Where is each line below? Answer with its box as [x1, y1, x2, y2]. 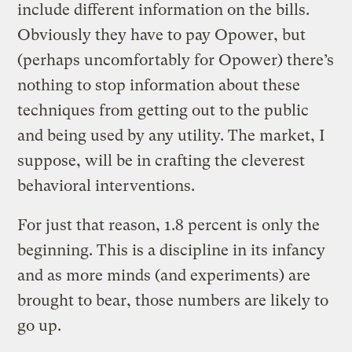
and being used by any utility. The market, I [17, 126, 326, 145]
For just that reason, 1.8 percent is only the [17, 215, 321, 234]
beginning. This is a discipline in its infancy [17, 240, 326, 259]
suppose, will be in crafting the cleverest [17, 151, 306, 170]
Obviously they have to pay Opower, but [17, 25, 306, 44]
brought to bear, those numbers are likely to [17, 291, 329, 310]
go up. [17, 316, 62, 335]
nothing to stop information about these [17, 75, 301, 94]
